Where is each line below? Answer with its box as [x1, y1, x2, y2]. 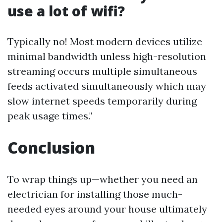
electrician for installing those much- [7, 188, 182, 200]
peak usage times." [7, 110, 92, 122]
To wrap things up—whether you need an [7, 173, 198, 185]
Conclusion [7, 137, 95, 158]
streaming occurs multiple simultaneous [7, 65, 197, 77]
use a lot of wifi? [7, 1, 125, 20]
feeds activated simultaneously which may [7, 80, 206, 92]
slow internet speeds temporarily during [7, 95, 197, 107]
